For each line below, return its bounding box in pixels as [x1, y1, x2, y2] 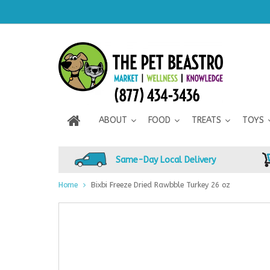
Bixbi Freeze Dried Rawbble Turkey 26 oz [91, 180, 230, 189]
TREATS [192, 115, 221, 125]
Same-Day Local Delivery [115, 154, 216, 165]
